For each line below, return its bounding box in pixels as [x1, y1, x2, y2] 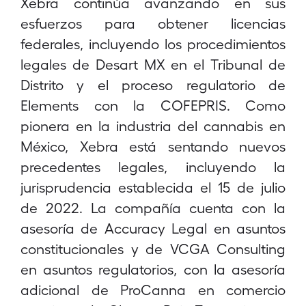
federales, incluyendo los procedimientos [20, 35, 286, 52]
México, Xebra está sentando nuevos [20, 137, 286, 154]
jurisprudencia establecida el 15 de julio [20, 178, 286, 195]
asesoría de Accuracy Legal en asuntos [20, 219, 286, 236]
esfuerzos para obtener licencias [20, 14, 286, 31]
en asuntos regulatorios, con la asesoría [20, 260, 286, 277]
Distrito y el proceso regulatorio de [20, 76, 286, 93]
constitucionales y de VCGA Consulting [20, 240, 286, 257]
